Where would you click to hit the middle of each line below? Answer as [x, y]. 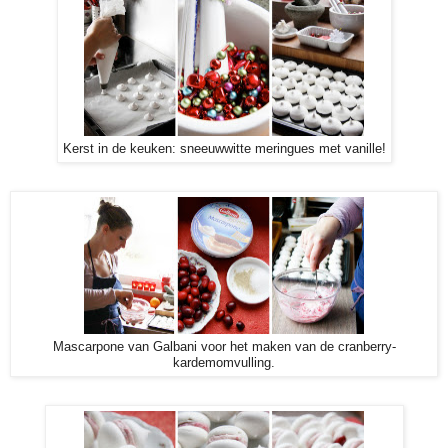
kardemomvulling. [224, 362]
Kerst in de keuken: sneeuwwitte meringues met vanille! [224, 148]
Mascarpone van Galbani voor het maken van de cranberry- [224, 346]
